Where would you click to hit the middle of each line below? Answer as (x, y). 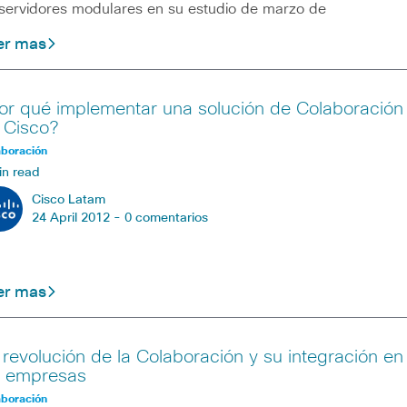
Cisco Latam (68, 200)
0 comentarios (166, 218)
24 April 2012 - (78, 218)
